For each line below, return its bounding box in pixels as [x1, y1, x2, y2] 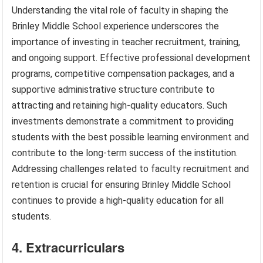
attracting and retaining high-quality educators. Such [12, 99, 228, 111]
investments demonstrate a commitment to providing [12, 115, 234, 127]
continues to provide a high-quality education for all [12, 194, 224, 206]
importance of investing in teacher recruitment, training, [12, 36, 241, 48]
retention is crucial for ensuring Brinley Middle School [12, 178, 231, 190]
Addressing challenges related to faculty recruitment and [12, 163, 249, 174]
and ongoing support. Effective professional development [12, 52, 251, 63]
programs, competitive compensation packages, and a [12, 68, 235, 79]
